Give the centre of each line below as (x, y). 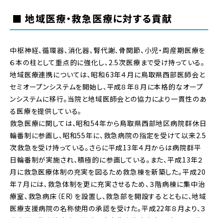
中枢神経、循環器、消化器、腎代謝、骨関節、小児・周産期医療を (108, 50)
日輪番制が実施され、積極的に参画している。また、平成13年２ (107, 160)
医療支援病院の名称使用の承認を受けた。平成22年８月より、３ (108, 209)
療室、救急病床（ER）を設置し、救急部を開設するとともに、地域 (108, 196)
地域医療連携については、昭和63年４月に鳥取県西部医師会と (108, 75)
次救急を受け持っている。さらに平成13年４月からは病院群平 (106, 148)
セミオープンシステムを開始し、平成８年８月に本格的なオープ (107, 87)
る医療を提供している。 (46, 111)
